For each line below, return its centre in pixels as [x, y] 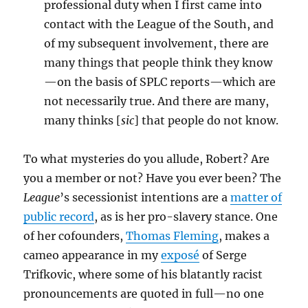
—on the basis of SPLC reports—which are [160, 82]
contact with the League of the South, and [159, 24]
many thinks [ [83, 120]
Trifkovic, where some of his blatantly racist [143, 274]
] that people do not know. [207, 120]
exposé [180, 255]
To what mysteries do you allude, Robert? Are [147, 159]
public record [59, 217]
